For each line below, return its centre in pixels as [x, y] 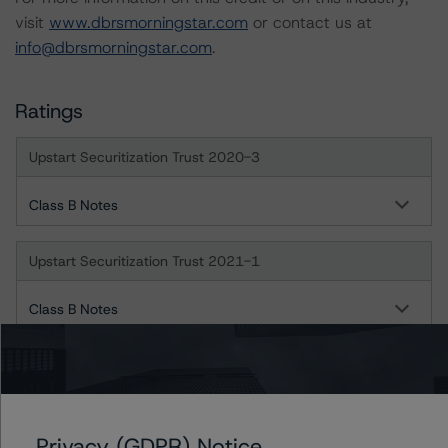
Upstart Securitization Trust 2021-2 [144, 365]
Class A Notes [74, 413]
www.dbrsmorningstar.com [148, 22]
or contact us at [310, 22]
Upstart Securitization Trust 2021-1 [144, 261]
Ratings [49, 111]
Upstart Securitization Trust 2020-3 [144, 157]
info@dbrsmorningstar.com [113, 47]
